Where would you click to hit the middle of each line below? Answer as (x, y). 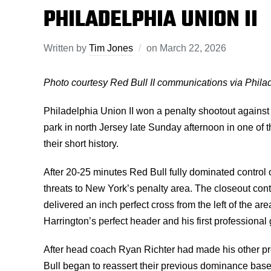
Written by (66, 48)
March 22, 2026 (193, 48)
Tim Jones (111, 48)
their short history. (81, 144)
